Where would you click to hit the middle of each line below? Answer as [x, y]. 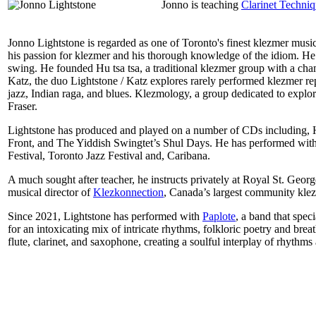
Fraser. [23, 106]
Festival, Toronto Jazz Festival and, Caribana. [109, 155]
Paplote [219, 216]
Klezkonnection [128, 192]
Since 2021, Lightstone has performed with [105, 216]
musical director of [50, 192]
